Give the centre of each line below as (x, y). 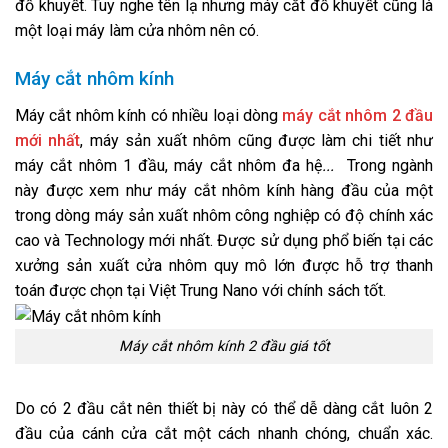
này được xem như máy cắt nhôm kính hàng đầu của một (224, 190)
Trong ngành (389, 165)
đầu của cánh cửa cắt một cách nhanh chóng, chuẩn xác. (224, 433)
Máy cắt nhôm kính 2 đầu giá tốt (224, 347)
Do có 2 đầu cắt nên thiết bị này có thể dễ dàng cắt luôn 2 (224, 408)
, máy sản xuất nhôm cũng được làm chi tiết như (257, 140)
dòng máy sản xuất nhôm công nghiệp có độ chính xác (242, 215)
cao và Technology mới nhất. (114, 240)
